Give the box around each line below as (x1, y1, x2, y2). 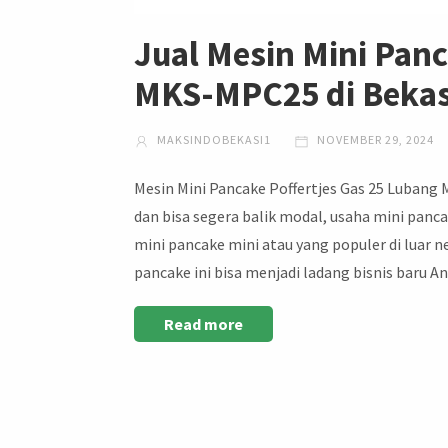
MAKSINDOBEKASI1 (154, 132, 272, 148)
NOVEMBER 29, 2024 (314, 132, 435, 148)
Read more (164, 314, 244, 335)
